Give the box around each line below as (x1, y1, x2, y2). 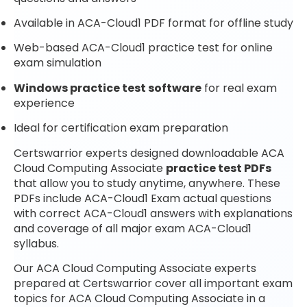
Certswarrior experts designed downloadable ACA (14, 145, 284, 161)
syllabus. (14, 235, 59, 251)
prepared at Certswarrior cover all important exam (14, 275, 293, 292)
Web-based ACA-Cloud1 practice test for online (14, 40, 273, 56)
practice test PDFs (166, 160, 271, 176)
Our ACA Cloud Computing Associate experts (14, 260, 256, 277)
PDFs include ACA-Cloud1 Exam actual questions (14, 190, 271, 206)
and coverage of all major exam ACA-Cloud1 (14, 220, 251, 236)
